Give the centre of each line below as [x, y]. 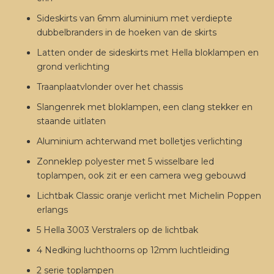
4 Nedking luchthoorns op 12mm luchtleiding [133, 250]
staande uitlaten [71, 121]
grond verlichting [73, 67]
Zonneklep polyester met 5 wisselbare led [125, 162]
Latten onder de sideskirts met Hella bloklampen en [148, 53]
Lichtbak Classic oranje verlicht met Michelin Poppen [149, 196]
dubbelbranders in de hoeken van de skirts [127, 33]
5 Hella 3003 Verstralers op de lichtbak [117, 230]
